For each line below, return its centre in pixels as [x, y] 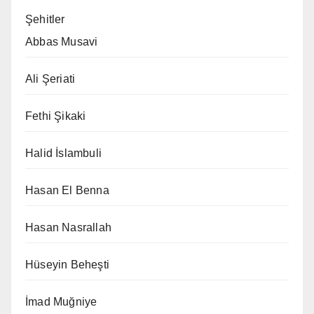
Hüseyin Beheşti [67, 265]
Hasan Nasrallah [68, 228]
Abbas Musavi [62, 42]
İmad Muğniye [61, 302]
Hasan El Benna [67, 191]
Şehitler [45, 20]
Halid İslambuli [63, 153]
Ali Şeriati [50, 79]
